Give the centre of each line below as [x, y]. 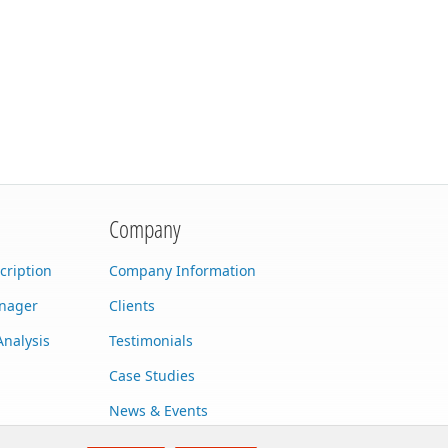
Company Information [182, 270]
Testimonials [151, 340]
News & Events [158, 411]
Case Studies [152, 376]
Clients [132, 305]
